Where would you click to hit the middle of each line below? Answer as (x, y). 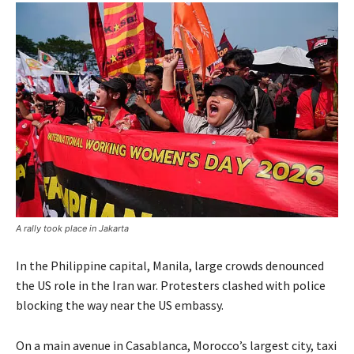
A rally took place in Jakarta (72, 229)
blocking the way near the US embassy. (120, 305)
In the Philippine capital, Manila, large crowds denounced (170, 266)
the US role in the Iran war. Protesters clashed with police (171, 286)
